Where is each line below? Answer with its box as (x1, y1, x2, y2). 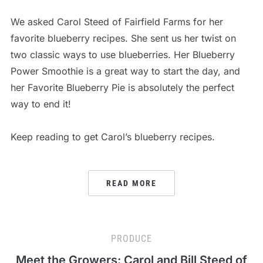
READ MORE (106, 178, 157, 188)
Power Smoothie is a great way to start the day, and (10, 65, 240, 77)
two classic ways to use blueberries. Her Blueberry (10, 48, 235, 60)
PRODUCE (111, 232, 152, 244)
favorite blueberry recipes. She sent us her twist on (10, 32, 236, 44)
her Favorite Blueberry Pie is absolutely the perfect (10, 81, 234, 93)
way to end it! (10, 97, 71, 110)
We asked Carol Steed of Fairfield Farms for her (10, 15, 223, 28)
